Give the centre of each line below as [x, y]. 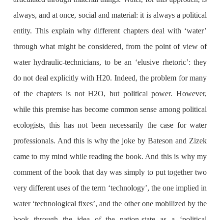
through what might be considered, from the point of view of [110, 47]
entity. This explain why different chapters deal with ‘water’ [110, 31]
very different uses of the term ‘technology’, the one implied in [110, 188]
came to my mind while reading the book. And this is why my [110, 157]
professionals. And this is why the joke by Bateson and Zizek [110, 141]
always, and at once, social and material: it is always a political [110, 15]
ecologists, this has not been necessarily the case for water [110, 125]
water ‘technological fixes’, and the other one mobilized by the [110, 204]
